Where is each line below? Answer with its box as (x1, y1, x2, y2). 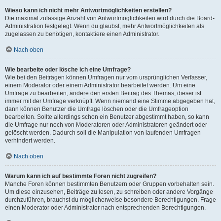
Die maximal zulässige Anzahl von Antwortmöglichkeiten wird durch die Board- (5, 15, 215, 22)
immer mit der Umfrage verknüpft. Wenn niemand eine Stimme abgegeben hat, (5, 98, 215, 105)
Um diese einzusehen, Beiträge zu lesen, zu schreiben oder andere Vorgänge (5, 188, 213, 195)
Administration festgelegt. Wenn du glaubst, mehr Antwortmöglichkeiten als (5, 23, 204, 30)
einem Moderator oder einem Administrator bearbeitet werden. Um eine (5, 82, 195, 89)
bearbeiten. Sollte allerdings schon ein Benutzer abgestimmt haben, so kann (5, 113, 209, 120)
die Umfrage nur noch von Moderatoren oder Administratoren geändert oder (5, 121, 207, 128)
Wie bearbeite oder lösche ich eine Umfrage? (5, 66, 131, 73)
